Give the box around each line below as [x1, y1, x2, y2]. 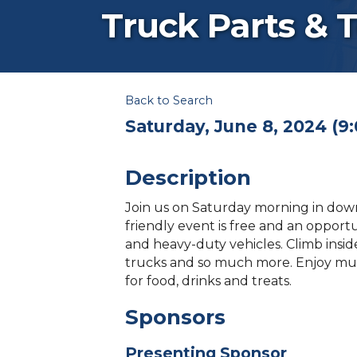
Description [125, 165, 251, 191]
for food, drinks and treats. [125, 273, 292, 289]
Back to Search [125, 93, 213, 108]
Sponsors [125, 304, 226, 331]
